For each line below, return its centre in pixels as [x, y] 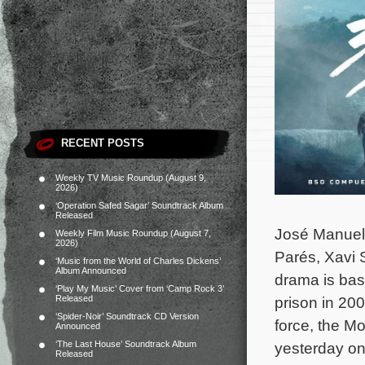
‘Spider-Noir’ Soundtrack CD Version [127, 316]
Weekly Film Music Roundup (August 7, [133, 233]
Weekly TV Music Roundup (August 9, [131, 178]
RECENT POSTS [103, 143]
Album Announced [91, 270]
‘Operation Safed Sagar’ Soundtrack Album [139, 205]
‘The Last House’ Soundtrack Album [126, 344]
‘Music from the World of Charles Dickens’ [138, 261]
